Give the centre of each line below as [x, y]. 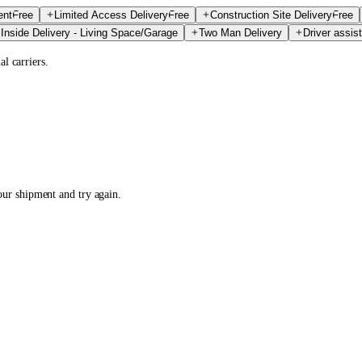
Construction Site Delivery [271, 15]
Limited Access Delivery [111, 15]
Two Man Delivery [240, 33]
